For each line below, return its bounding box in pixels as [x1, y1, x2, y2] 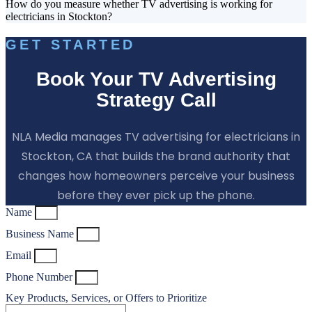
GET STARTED [6, 37, 136, 53]
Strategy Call [95, 89, 217, 111]
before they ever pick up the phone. [57, 187, 255, 203]
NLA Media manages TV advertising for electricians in [12, 128, 300, 145]
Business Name [6, 227, 77, 240]
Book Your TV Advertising [36, 68, 276, 91]
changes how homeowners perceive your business [17, 167, 295, 184]
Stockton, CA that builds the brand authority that [22, 148, 290, 164]
